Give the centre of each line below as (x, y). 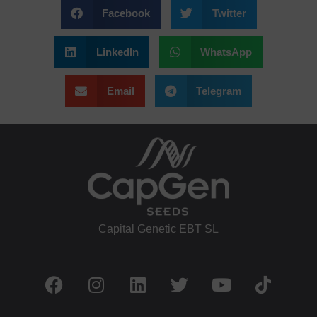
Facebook (126, 13)
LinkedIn (117, 52)
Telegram (219, 91)
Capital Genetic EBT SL (158, 229)
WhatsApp (226, 52)
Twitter (229, 13)
